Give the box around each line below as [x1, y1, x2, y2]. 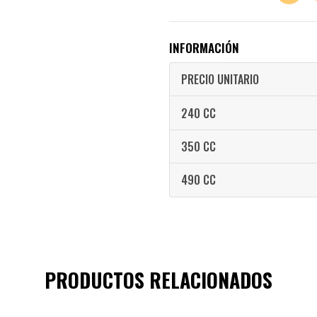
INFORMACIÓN [169, 39, 239, 57]
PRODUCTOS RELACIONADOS [45, 265, 272, 294]
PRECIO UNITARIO [181, 71, 259, 88]
